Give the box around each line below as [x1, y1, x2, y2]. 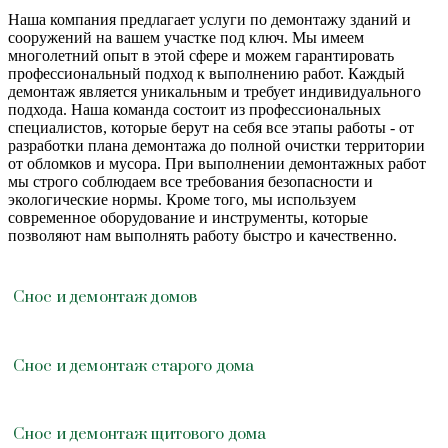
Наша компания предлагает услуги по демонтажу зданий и [8, 10, 411, 28]
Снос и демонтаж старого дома [13, 355, 255, 376]
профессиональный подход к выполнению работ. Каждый [8, 64, 405, 82]
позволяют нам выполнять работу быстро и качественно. [8, 226, 397, 244]
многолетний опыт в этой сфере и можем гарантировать [8, 46, 394, 64]
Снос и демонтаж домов [13, 287, 198, 308]
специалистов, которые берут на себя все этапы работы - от [8, 118, 414, 136]
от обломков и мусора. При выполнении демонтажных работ [8, 154, 426, 172]
